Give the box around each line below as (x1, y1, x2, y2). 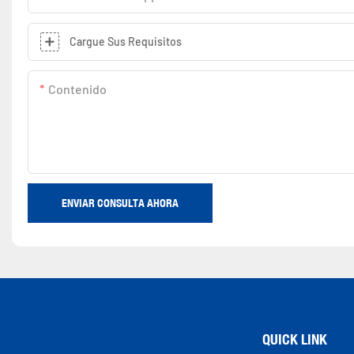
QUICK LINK (262, 330, 327, 348)
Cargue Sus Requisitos (70, 34, 182, 48)
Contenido (48, 81, 107, 96)
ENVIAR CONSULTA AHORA (62, 195, 179, 210)
